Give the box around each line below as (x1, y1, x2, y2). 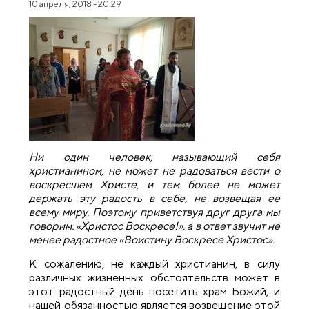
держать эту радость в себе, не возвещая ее (29, 192, 280, 206)
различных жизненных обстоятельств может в (29, 270, 280, 284)
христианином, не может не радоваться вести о (29, 164, 280, 178)
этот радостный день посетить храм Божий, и (29, 284, 280, 298)
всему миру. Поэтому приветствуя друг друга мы (29, 206, 280, 219)
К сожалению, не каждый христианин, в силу (29, 257, 280, 270)
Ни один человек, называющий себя (29, 150, 280, 164)
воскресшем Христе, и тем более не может (29, 178, 280, 192)
